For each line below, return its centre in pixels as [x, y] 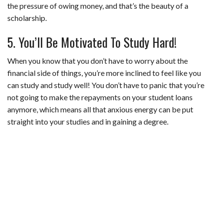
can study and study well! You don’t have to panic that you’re [106, 85]
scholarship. [27, 18]
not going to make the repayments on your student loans [100, 97]
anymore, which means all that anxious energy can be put [100, 109]
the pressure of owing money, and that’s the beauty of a [98, 6]
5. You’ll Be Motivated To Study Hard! [92, 42]
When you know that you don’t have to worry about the [98, 61]
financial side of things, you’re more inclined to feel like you [104, 73]
